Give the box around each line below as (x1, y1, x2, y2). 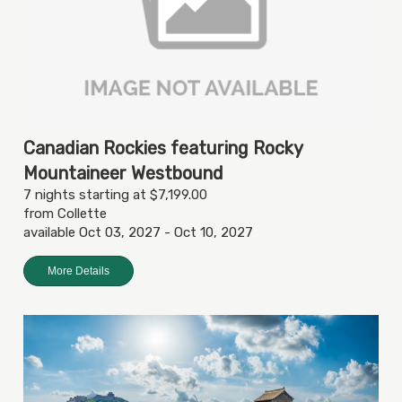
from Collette (23, 205, 107, 222)
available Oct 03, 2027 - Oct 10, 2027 (23, 223, 253, 240)
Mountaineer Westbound (23, 162, 223, 184)
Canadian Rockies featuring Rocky (23, 136, 302, 159)
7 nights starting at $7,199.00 (23, 186, 207, 203)
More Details (48, 264, 109, 277)
